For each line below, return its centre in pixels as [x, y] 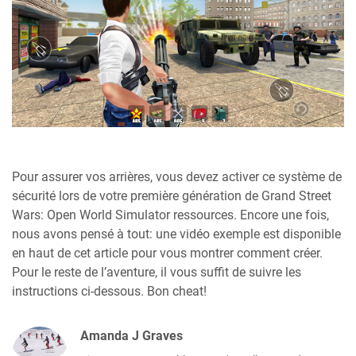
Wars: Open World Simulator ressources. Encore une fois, [170, 215]
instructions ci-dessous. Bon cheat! [109, 291]
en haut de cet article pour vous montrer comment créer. [167, 253]
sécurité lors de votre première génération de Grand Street [172, 196]
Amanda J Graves [132, 336]
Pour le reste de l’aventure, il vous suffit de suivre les [157, 272]
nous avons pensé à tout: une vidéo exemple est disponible [176, 234]
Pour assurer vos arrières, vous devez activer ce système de [177, 177]
